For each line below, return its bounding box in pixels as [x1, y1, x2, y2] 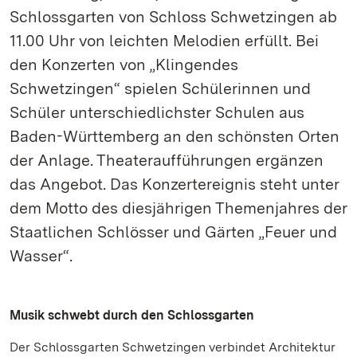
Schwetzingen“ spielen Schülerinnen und [10, 79, 311, 98]
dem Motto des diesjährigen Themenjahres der [10, 198, 347, 218]
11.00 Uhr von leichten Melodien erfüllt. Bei [10, 31, 319, 50]
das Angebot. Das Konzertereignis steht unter [10, 175, 339, 194]
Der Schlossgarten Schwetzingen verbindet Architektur [10, 339, 335, 355]
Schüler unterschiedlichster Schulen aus [10, 103, 304, 122]
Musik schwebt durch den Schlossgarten [10, 308, 254, 323]
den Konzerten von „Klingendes [10, 55, 238, 74]
